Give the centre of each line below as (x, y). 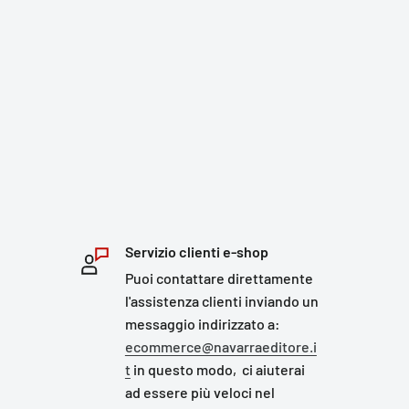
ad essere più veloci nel (199, 392)
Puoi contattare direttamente (219, 278)
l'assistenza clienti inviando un (221, 301)
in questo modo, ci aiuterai (217, 369)
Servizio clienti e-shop (196, 252)
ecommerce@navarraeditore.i (220, 346)
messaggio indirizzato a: (202, 324)
